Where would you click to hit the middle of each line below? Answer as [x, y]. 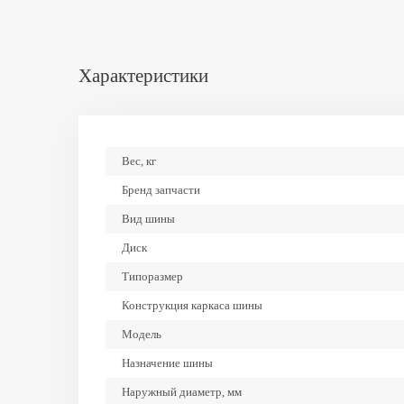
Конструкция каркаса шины [192, 305]
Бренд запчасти [161, 190]
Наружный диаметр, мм [182, 392]
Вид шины [148, 219]
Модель [142, 334]
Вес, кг [139, 161]
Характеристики [143, 76]
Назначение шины [167, 363]
